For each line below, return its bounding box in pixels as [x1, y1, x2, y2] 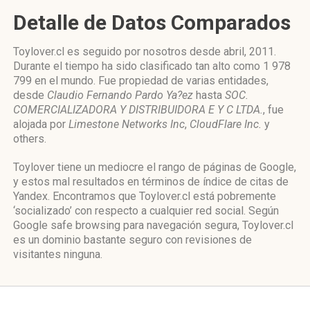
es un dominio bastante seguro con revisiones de [13, 233, 252, 246]
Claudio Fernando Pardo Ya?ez [47, 89, 193, 102]
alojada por [13, 118, 69, 131]
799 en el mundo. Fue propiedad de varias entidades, [13, 74, 268, 87]
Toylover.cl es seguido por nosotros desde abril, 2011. [13, 45, 276, 58]
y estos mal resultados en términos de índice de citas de [13, 175, 289, 188]
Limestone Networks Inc [69, 118, 185, 131]
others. [13, 132, 46, 145]
